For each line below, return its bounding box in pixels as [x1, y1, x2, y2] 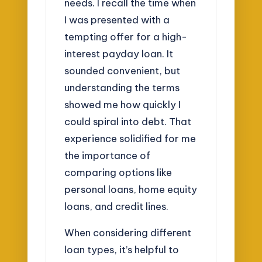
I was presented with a [64, 13, 170, 26]
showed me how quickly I [64, 98, 181, 111]
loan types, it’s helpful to [64, 243, 180, 256]
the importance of [64, 149, 151, 161]
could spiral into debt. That [64, 115, 192, 127]
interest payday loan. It [64, 47, 174, 60]
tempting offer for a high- [64, 30, 188, 43]
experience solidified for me [64, 132, 196, 144]
